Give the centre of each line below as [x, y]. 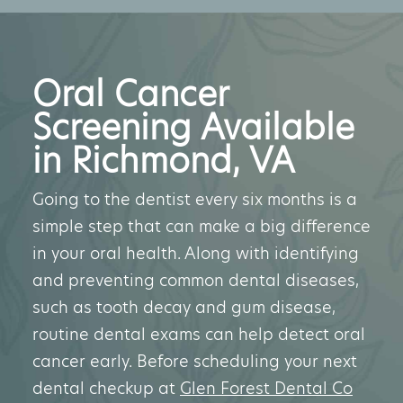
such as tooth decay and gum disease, [184, 307]
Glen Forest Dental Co [266, 388]
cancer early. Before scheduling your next [195, 361]
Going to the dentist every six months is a [195, 199]
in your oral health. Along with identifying [196, 253]
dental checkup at [106, 388]
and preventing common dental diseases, [196, 280]
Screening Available [193, 127]
